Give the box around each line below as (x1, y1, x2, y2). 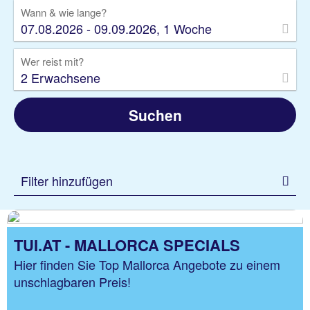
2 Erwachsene (21, 69, 100, 86)
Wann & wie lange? (21, 5, 107, 19)
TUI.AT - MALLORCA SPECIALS (14, 234, 240, 256)
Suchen (128, 104, 182, 125)
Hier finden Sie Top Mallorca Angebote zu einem (14, 255, 280, 273)
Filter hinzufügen (21, 172, 113, 190)
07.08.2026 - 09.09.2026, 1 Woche (21, 19, 212, 37)
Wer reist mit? (21, 54, 84, 69)
